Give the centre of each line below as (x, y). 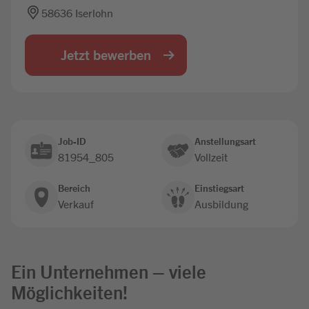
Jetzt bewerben (106, 54)
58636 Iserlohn (77, 12)
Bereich (74, 188)
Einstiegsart (219, 188)
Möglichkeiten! (69, 291)
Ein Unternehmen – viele (109, 271)
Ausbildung (221, 203)
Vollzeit (211, 157)
